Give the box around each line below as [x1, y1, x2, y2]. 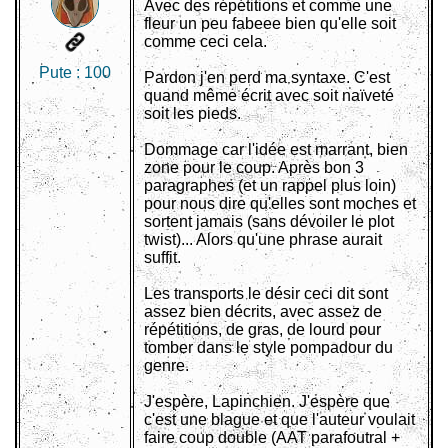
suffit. [144, 249, 181, 267]
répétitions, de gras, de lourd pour [144, 321, 381, 339]
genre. [144, 357, 189, 375]
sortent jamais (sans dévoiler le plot [144, 213, 394, 231]
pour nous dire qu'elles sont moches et [144, 195, 416, 213]
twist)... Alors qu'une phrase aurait [144, 231, 382, 249]
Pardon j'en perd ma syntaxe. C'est [144, 69, 390, 87]
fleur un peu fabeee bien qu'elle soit [144, 15, 396, 33]
